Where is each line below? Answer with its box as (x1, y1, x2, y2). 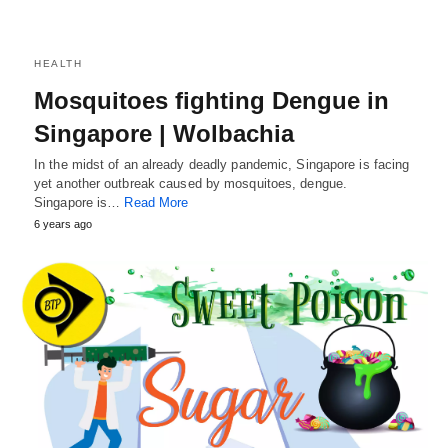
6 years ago (34, 218, 92, 230)
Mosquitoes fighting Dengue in (34, 87, 389, 114)
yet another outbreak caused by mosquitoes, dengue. (34, 176, 352, 191)
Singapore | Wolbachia (34, 120, 294, 147)
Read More (124, 195, 189, 210)
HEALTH (34, 58, 82, 69)
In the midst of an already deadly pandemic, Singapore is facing (34, 157, 410, 172)
